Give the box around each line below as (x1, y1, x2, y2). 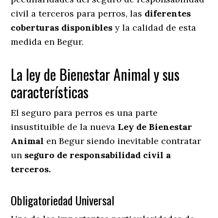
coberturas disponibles (11, 21, 113, 33)
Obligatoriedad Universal (11, 191, 115, 209)
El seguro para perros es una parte (11, 107, 158, 118)
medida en (11, 36, 55, 47)
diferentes (145, 7, 191, 19)
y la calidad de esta (112, 21, 197, 33)
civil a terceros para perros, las (11, 7, 145, 19)
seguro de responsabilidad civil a (24, 149, 171, 161)
